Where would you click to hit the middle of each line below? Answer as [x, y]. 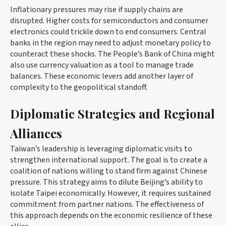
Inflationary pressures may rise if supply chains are [97, 9]
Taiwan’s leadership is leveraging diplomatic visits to [101, 149]
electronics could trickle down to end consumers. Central [108, 32]
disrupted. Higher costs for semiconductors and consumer [109, 20]
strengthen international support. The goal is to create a [109, 160]
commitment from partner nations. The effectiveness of [107, 204]
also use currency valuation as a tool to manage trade [102, 65]
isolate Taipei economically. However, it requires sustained [110, 193]
